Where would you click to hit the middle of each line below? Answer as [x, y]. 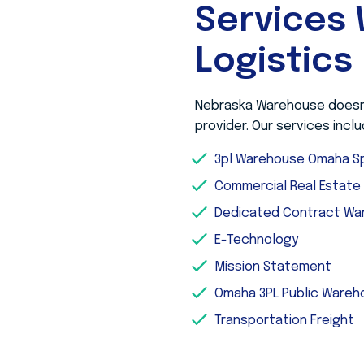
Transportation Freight [284, 321]
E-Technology [256, 240]
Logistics [274, 62]
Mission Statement [273, 267]
